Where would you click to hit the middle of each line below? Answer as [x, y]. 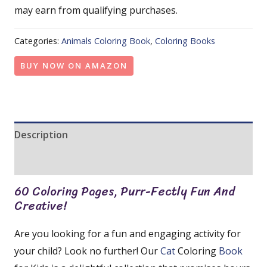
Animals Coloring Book [106, 41]
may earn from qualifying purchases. [96, 10]
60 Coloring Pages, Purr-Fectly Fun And [125, 191]
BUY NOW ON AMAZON [74, 65]
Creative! [41, 206]
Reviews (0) [41, 161]
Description [41, 134]
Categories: [38, 41]
